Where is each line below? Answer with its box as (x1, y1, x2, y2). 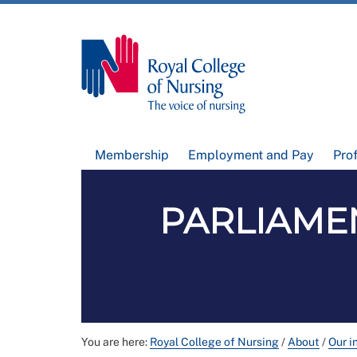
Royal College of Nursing (150, 335, 279, 349)
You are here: (81, 335, 150, 349)
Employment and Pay (187, 147, 314, 163)
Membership (95, 147, 170, 163)
